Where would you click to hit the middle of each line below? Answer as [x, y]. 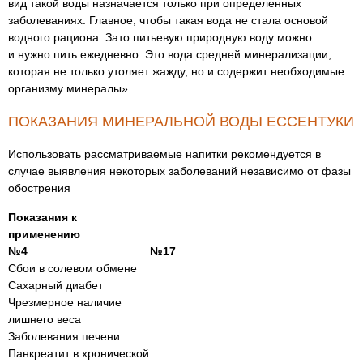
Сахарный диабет [56, 285]
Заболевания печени [64, 336]
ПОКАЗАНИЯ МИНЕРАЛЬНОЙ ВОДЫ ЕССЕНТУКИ [181, 122]
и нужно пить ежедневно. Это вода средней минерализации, [170, 54]
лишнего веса [45, 319]
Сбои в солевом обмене [73, 268]
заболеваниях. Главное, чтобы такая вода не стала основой [168, 20]
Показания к [43, 217]
